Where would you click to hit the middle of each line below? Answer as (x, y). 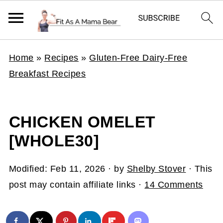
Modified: (29, 169)
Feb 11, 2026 (78, 169)
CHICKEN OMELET (82, 122)
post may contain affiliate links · (77, 185)
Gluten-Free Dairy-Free (138, 58)
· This (199, 169)
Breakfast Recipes (47, 74)
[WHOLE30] (54, 141)
